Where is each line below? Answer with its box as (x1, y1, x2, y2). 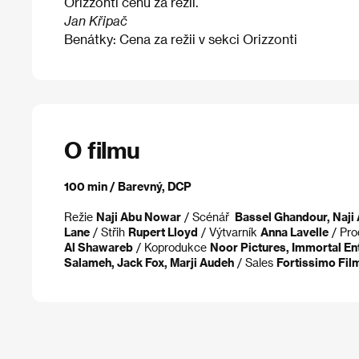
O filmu (64, 136, 140, 163)
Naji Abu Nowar (96, 209, 181, 224)
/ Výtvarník (198, 224, 260, 239)
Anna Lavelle (260, 224, 329, 239)
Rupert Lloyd (128, 224, 198, 239)
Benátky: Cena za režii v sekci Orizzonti (64, 31, 297, 47)
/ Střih (90, 224, 128, 239)
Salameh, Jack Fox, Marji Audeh (64, 255, 234, 269)
